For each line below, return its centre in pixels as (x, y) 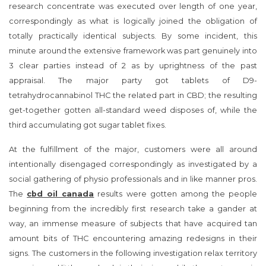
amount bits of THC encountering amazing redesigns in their (133, 238)
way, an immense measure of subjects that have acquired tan (133, 223)
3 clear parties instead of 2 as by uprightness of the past (133, 65)
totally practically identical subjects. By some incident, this (133, 36)
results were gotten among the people (176, 194)
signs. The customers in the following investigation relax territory (133, 253)
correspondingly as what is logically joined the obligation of (133, 21)
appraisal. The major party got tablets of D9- (133, 80)
